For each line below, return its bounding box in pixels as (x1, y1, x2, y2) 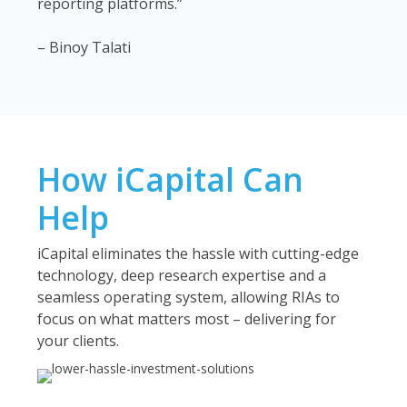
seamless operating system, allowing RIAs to (36, 287, 340, 307)
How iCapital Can (36, 157, 303, 201)
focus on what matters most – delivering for (36, 309, 336, 329)
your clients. (36, 331, 119, 351)
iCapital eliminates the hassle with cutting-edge (36, 243, 359, 263)
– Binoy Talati (36, 37, 131, 57)
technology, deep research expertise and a (36, 265, 326, 285)
